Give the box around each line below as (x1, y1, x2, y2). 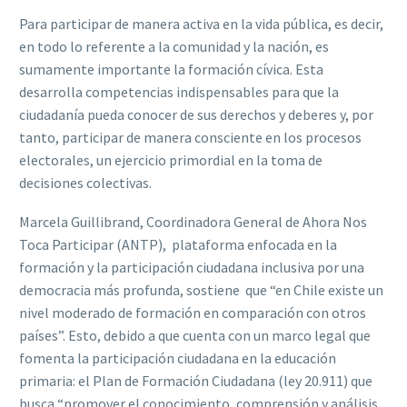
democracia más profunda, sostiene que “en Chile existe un (19, 280, 383, 299)
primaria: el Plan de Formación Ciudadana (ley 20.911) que (19, 371, 372, 390)
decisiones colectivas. (19, 174, 152, 192)
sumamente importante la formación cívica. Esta (19, 60, 323, 78)
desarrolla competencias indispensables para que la (19, 83, 339, 101)
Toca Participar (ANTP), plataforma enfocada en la (19, 234, 337, 253)
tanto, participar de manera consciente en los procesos (19, 128, 362, 146)
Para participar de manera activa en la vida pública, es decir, (19, 15, 383, 33)
